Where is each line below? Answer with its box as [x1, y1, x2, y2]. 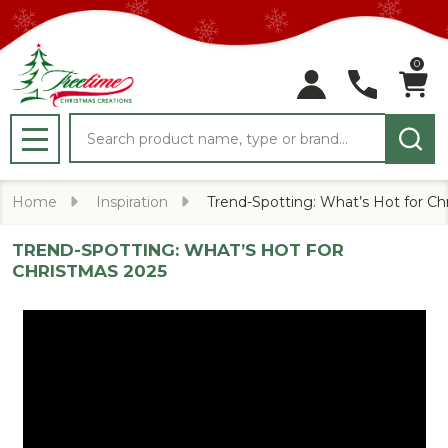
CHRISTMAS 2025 [12, 261, 167, 281]
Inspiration [96, 193, 168, 211]
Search [69, 115, 125, 134]
